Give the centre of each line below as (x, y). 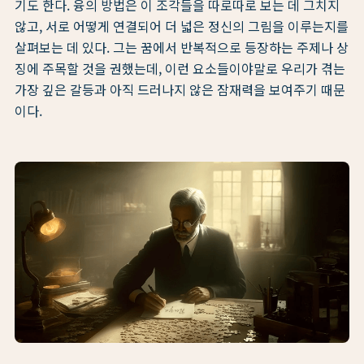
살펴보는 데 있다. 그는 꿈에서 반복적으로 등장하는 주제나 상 (182, 48)
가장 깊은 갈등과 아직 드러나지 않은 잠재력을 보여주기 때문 (180, 90)
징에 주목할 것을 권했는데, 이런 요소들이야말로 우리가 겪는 (180, 69)
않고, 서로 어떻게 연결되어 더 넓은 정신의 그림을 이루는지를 (182, 26)
